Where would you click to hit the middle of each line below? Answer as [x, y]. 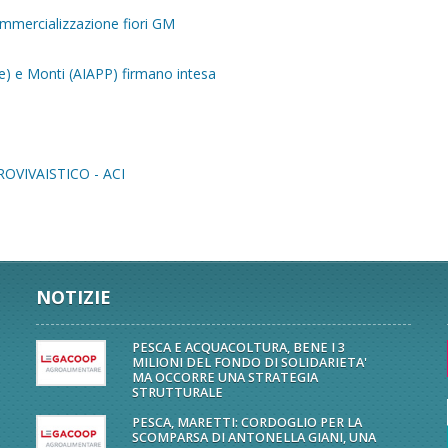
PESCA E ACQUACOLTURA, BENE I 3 [238, 347]
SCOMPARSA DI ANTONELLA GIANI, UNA [253, 437]
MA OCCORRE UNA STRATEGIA [224, 377]
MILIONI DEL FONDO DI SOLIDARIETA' [249, 362]
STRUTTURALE [177, 392]
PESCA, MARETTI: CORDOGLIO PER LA [246, 422]
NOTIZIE [73, 297]
